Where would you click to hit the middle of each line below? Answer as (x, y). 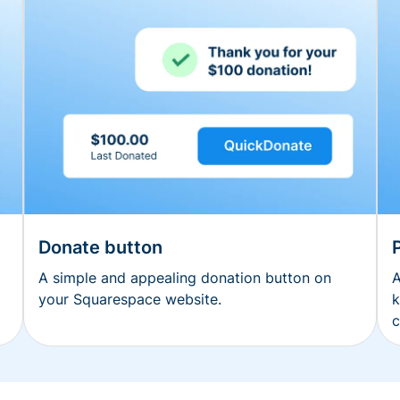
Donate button (100, 248)
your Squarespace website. (130, 300)
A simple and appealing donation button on (185, 278)
